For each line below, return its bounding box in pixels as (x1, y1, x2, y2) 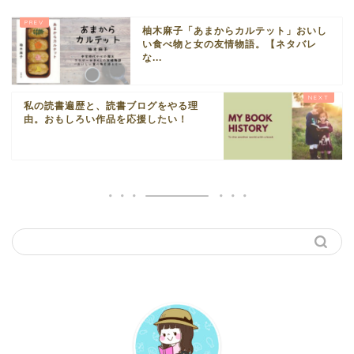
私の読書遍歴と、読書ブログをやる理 (24, 100, 198, 111)
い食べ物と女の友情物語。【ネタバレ (142, 38, 317, 50)
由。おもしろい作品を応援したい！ (24, 113, 188, 125)
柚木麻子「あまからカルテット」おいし (142, 24, 327, 36)
